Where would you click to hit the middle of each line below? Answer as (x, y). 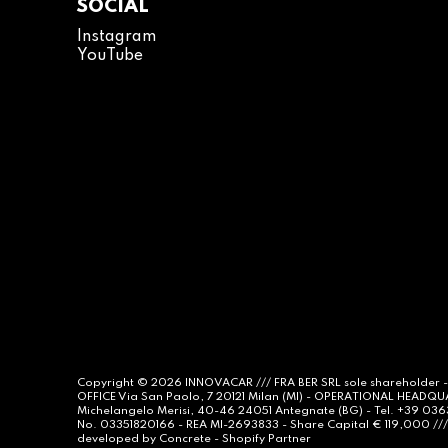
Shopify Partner (266, 439)
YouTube (110, 56)
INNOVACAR (219, 383)
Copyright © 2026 (131, 383)
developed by (118, 439)
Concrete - (190, 439)
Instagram (116, 37)
